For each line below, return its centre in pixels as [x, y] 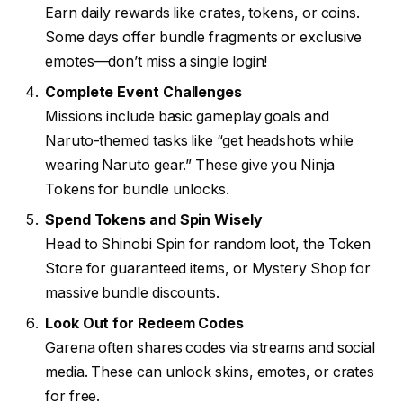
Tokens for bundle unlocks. [137, 189]
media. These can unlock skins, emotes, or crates [210, 372]
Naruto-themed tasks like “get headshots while [200, 140]
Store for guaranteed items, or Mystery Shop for [208, 268]
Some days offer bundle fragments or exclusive [204, 37]
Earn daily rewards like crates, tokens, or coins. [203, 13]
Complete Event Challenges [144, 92]
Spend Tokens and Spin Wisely [154, 219]
